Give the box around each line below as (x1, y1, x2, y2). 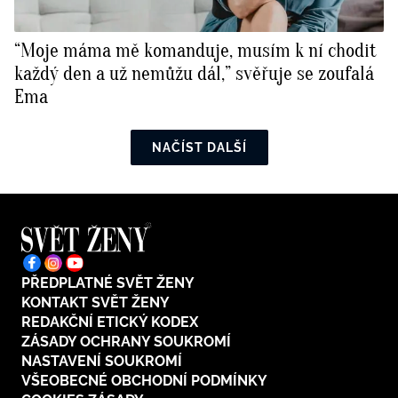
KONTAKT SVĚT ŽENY (21, 294, 170, 312)
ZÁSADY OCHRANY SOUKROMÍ (21, 333, 231, 351)
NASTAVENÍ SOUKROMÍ (21, 353, 182, 370)
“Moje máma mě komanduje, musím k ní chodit (14, 39, 377, 63)
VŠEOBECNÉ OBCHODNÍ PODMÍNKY (21, 372, 267, 390)
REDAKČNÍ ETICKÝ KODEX (21, 314, 198, 331)
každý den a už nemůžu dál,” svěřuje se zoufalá (14, 62, 374, 86)
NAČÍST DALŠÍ (151, 140, 247, 155)
